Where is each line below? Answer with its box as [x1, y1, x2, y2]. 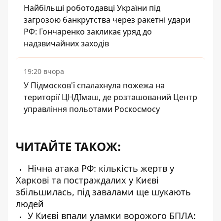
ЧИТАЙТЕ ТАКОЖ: [16, 138, 121, 154]
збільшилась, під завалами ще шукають [16, 186, 191, 198]
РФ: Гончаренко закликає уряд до [24, 26, 152, 37]
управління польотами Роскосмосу [24, 104, 160, 114]
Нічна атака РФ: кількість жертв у [25, 162, 174, 174]
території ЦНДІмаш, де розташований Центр [24, 92, 197, 103]
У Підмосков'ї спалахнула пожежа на [24, 80, 165, 91]
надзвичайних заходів [24, 38, 109, 49]
